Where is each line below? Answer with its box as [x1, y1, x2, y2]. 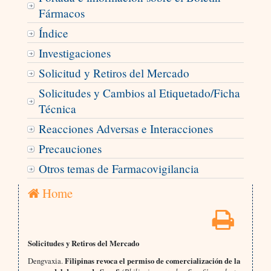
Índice [38, 25, 68, 41]
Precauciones [38, 141, 102, 157]
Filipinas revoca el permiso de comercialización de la [62, 255, 240, 267]
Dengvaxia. [27, 255, 63, 267]
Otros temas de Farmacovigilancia [38, 161, 199, 177]
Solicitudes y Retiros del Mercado [27, 238, 139, 249]
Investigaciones [38, 45, 111, 61]
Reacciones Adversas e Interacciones [38, 121, 213, 137]
